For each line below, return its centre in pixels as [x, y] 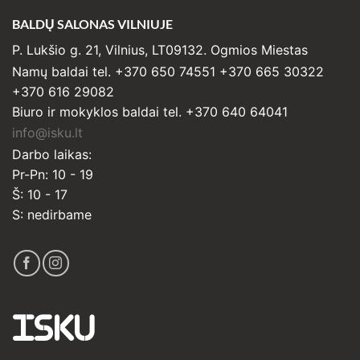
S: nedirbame [52, 214]
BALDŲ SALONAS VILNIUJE [92, 23]
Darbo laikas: [52, 154]
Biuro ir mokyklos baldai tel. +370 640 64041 [150, 111]
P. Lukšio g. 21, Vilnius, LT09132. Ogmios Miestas [160, 49]
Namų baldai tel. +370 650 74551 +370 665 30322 [168, 71]
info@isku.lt [47, 133]
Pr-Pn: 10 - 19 [53, 174]
